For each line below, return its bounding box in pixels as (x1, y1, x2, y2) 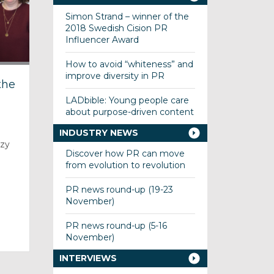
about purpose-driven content (65, 106, 194, 117)
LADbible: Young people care (65, 95, 189, 106)
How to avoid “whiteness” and (65, 59, 193, 70)
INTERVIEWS (59, 253, 117, 264)
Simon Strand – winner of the (65, 11, 189, 22)
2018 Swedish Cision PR (65, 23, 168, 34)
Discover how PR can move (65, 148, 185, 159)
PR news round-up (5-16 (65, 220, 167, 231)
